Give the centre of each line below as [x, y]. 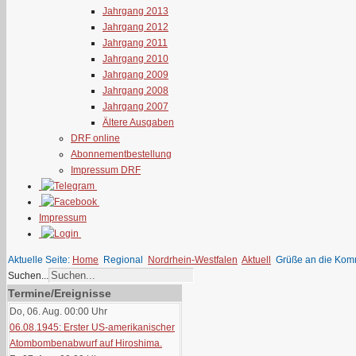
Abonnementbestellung [121, 154]
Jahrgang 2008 [135, 91]
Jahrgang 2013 [135, 11]
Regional [123, 260]
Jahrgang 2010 [135, 59]
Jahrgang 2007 [135, 106]
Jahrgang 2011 [135, 43]
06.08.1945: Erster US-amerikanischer [92, 327]
